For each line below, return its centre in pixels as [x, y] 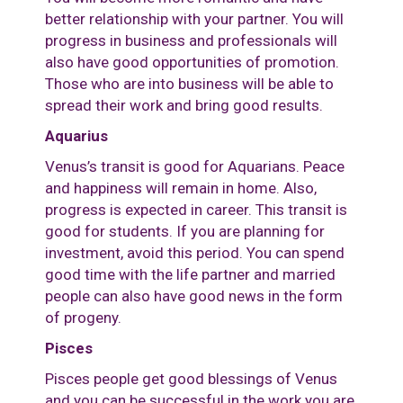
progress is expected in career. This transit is [196, 210]
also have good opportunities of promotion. [192, 63]
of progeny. [83, 318]
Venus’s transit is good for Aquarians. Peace [195, 167]
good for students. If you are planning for [185, 232]
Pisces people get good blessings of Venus [191, 379]
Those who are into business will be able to [189, 84]
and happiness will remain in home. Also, [181, 188]
